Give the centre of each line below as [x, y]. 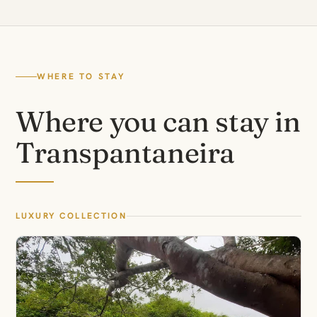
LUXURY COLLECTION [71, 215]
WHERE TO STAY [81, 76]
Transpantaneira [126, 152]
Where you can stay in [158, 121]
